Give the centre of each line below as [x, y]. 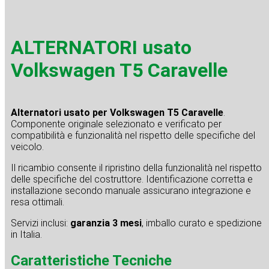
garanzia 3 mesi [106, 223]
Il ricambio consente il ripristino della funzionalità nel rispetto [136, 168]
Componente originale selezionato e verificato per [116, 124]
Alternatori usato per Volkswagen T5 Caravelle [117, 113]
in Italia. [26, 235]
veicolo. [27, 147]
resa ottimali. [38, 202]
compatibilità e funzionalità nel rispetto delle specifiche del [133, 136]
